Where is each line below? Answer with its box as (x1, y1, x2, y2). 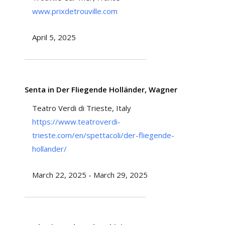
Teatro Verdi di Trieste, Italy (32, 102, 131, 113)
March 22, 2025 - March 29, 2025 (32, 169, 148, 180)
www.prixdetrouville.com (32, 6, 118, 16)
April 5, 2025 (32, 32, 76, 42)
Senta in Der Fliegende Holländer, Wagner (24, 84, 177, 94)
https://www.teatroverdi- (32, 116, 121, 127)
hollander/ (32, 143, 67, 154)
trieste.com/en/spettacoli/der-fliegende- (32, 130, 174, 140)
